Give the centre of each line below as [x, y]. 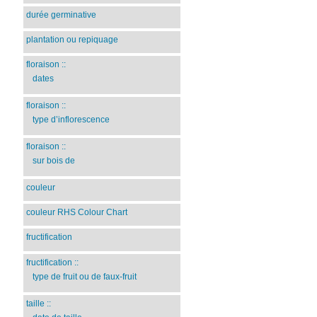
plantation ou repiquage [73, 39]
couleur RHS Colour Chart [77, 213]
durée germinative [62, 15]
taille [36, 303]
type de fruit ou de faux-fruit [84, 276]
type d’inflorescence [71, 120]
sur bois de [53, 161]
